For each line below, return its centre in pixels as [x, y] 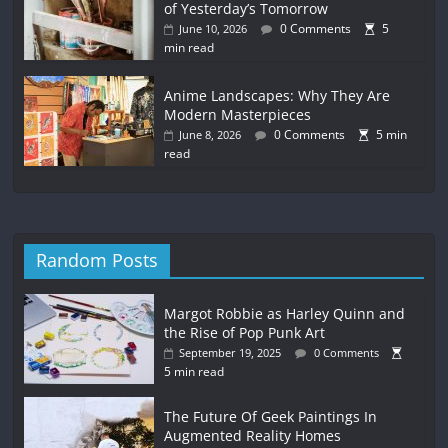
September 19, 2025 [230, 353]
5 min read [194, 372]
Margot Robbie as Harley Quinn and [285, 314]
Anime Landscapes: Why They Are [277, 96]
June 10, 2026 [213, 29]
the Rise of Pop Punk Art [245, 333]
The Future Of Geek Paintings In [271, 417]
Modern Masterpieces [238, 115]
